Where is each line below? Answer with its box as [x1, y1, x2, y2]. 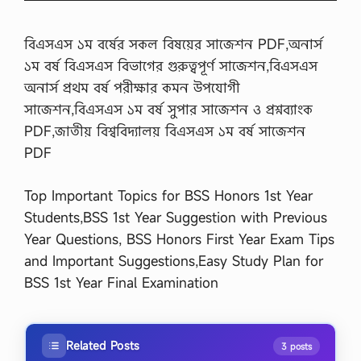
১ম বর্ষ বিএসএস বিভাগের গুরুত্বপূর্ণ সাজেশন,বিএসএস [24, 56, 317, 75]
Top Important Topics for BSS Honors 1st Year [24, 185, 313, 205]
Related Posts [65, 338, 140, 353]
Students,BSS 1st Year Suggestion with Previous [24, 207, 327, 226]
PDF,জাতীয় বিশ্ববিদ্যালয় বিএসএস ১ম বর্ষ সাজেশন [24, 122, 305, 140]
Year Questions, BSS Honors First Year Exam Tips [24, 229, 334, 248]
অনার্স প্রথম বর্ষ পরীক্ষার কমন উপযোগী [24, 78, 240, 97]
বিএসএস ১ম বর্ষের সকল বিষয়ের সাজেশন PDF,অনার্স [24, 35, 322, 53]
